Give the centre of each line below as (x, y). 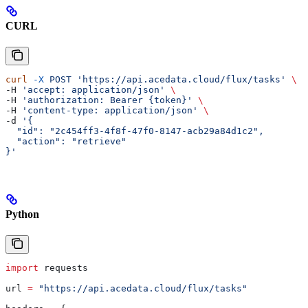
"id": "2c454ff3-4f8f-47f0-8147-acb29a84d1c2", (135, 131)
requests (63, 267)
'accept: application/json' (93, 90)
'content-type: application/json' (110, 111)
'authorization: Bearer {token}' (107, 100)
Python (22, 214)
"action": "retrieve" (66, 142)
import (22, 267)
